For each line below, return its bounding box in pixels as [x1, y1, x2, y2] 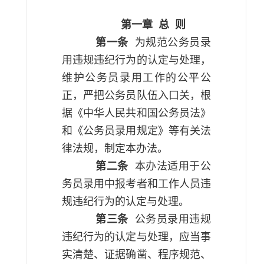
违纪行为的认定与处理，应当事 [62, 231, 211, 243]
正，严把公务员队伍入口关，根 [62, 90, 211, 101]
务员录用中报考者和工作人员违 [62, 178, 211, 190]
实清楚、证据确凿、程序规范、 [62, 249, 211, 260]
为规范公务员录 [134, 37, 212, 48]
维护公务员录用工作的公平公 [62, 72, 211, 84]
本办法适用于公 [134, 160, 212, 172]
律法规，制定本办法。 [62, 143, 168, 154]
